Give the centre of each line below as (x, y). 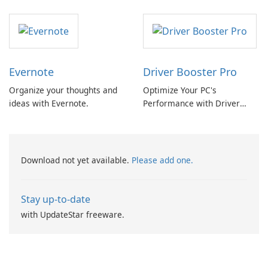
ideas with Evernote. (49, 103)
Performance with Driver (191, 103)
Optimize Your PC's (180, 90)
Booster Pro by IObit (183, 117)
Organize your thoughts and (63, 90)
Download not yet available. (76, 160)
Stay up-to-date (56, 200)
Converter (28, 8)
